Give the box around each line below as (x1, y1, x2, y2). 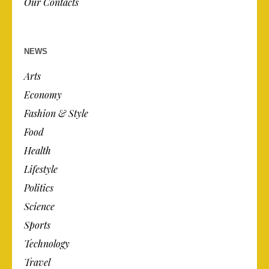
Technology (24, 237, 70, 250)
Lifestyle (24, 162, 58, 175)
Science (24, 199, 55, 213)
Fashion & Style (24, 106, 89, 119)
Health (24, 144, 52, 157)
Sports (24, 218, 51, 231)
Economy (24, 88, 62, 101)
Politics (24, 181, 54, 194)
